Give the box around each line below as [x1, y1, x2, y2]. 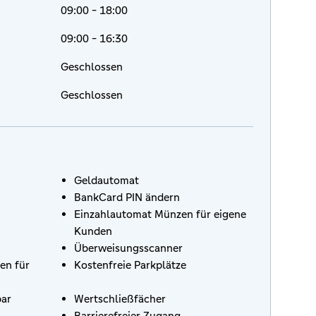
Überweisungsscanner [74, 241, 183, 255]
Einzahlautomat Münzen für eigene [74, 207, 246, 221]
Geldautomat [74, 174, 139, 187]
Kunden [74, 224, 112, 238]
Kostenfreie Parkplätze [74, 258, 186, 272]
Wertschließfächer [74, 292, 166, 305]
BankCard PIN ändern [74, 190, 180, 204]
